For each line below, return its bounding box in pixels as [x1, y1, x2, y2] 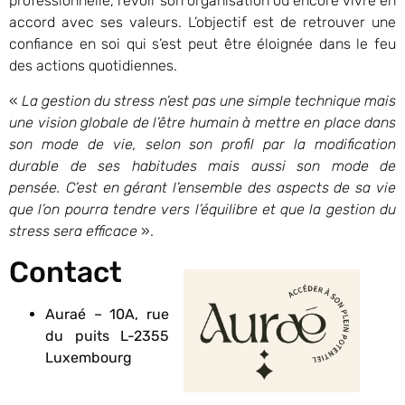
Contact [9, 255, 122, 289]
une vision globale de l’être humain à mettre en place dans [9, 113, 396, 131]
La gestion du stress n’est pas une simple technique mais [22, 91, 397, 109]
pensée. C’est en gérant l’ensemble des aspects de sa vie [9, 178, 396, 196]
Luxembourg [45, 349, 132, 366]
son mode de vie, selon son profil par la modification [9, 135, 396, 153]
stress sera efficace [9, 221, 137, 240]
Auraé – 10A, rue [45, 306, 169, 323]
